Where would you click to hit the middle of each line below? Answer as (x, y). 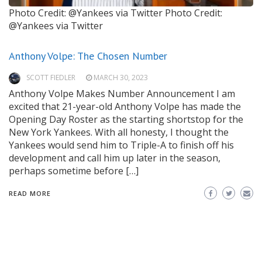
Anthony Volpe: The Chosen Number (88, 56)
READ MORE (30, 194)
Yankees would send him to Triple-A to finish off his (121, 145)
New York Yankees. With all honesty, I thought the (119, 132)
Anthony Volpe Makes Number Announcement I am (122, 94)
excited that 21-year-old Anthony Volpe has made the (125, 107)
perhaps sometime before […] (74, 171)
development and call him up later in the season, (115, 158)
